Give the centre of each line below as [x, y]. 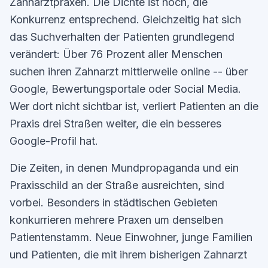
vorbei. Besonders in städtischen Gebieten [114, 202]
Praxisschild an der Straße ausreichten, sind [117, 185]
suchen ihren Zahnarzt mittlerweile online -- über [129, 71]
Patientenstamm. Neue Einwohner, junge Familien [131, 237]
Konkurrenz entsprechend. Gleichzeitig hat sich [125, 19]
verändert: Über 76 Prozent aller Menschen [116, 54]
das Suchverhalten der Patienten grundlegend [122, 37]
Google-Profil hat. [54, 141]
